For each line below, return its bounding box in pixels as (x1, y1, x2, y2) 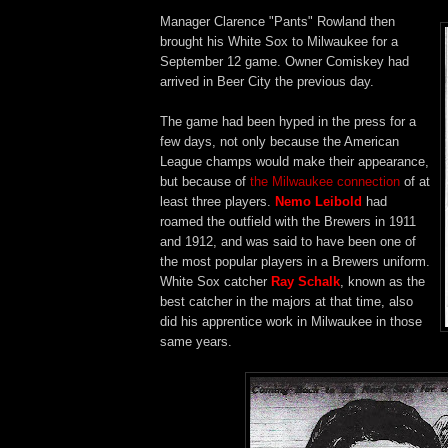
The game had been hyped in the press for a (160, 113, 416, 129)
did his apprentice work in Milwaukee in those (160, 313, 422, 329)
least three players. (160, 193, 275, 209)
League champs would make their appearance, (160, 153, 429, 169)
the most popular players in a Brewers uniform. (160, 253, 430, 269)
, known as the (340, 273, 425, 289)
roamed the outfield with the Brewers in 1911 (160, 213, 416, 229)
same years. (160, 333, 232, 349)
